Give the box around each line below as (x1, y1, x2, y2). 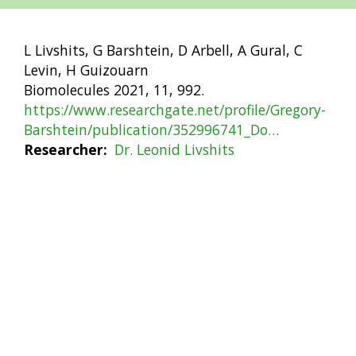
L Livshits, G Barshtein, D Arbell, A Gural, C (24, 41, 303, 60)
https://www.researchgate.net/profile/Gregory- (24, 100, 326, 119)
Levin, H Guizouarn (24, 60, 149, 79)
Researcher (24, 140, 103, 159)
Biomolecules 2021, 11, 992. (24, 80, 204, 99)
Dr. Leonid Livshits (114, 140, 234, 159)
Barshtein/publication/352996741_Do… (24, 120, 279, 139)
